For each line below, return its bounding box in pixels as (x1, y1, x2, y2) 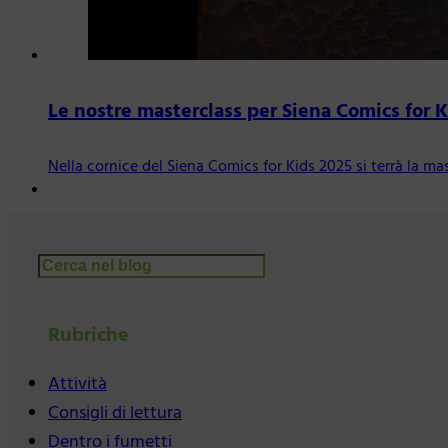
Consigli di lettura (48, 399, 182, 429)
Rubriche (48, 320, 129, 353)
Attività (48, 370, 107, 400)
